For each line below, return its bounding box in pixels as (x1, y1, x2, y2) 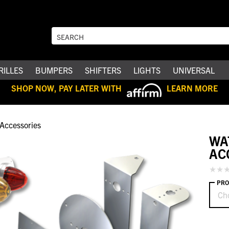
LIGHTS (133, 64, 161, 75)
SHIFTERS (85, 64, 121, 75)
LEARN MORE (166, 82, 218, 93)
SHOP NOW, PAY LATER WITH (11, 82, 122, 93)
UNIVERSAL (173, 64, 215, 75)
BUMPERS (35, 64, 73, 75)
